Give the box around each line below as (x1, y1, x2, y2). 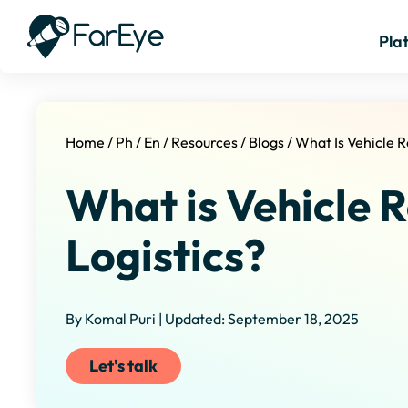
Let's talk (89, 355, 158, 377)
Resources (171, 133, 238, 151)
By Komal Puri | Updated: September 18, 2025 (66, 310, 359, 329)
